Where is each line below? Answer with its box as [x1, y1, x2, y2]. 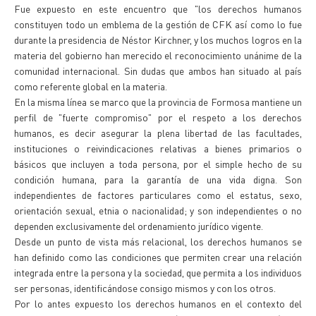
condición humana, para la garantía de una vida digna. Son [14, 173, 302, 186]
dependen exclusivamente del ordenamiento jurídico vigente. [14, 219, 263, 232]
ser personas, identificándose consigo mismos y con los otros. [14, 281, 276, 294]
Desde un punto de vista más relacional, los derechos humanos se [14, 235, 302, 248]
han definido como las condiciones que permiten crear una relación [14, 250, 302, 263]
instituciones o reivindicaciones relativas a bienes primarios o [14, 142, 302, 154]
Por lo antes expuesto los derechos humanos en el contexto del [14, 297, 302, 310]
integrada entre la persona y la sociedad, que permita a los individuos [14, 266, 302, 279]
